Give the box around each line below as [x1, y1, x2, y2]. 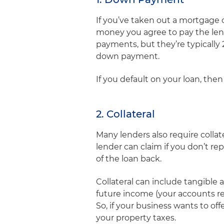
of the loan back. [96, 154, 163, 163]
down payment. [96, 51, 161, 61]
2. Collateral [96, 108, 157, 120]
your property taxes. [96, 213, 178, 222]
